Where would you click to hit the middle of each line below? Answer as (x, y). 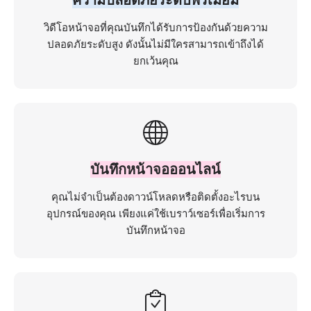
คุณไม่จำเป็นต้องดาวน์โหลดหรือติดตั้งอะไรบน (155, 196)
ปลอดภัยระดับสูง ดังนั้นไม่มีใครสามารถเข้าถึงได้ (155, 44)
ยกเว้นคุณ (155, 60)
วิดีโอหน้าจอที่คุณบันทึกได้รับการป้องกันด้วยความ (155, 27)
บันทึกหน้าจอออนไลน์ (155, 169)
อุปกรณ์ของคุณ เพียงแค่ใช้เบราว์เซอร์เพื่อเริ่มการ (155, 213)
